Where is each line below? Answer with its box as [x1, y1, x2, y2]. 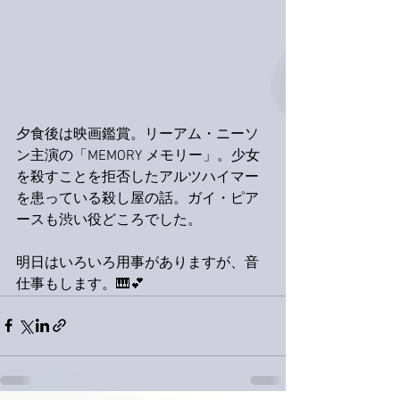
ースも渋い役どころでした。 [16, 211, 202, 229]
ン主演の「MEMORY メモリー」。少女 [16, 146, 260, 165]
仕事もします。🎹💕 [16, 275, 145, 294]
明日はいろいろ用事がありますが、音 [16, 254, 259, 272]
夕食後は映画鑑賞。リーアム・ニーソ [16, 125, 259, 144]
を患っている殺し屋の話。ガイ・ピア [16, 189, 259, 208]
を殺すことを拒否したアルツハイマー [16, 168, 259, 187]
